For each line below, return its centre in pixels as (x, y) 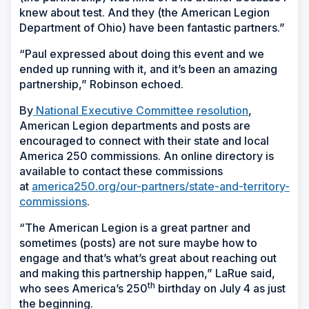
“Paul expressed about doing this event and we (142, 54)
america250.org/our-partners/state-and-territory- (161, 187)
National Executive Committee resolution (141, 111)
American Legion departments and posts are (135, 126)
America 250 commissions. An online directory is (147, 156)
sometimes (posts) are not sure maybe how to (138, 243)
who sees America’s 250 (83, 289)
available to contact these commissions (121, 171)
